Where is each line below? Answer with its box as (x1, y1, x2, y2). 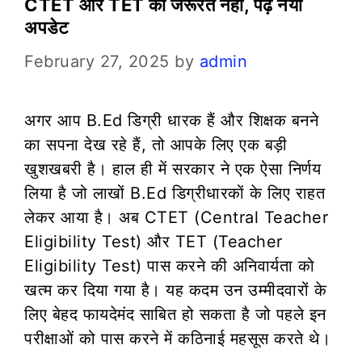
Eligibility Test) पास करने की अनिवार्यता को (24, 255, 314, 276)
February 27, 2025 (24, 51, 170, 71)
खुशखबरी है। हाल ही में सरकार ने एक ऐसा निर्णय (24, 158, 321, 179)
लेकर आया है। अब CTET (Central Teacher (24, 207, 328, 227)
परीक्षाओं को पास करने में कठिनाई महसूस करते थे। (24, 328, 330, 348)
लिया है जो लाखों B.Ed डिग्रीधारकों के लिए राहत (24, 183, 325, 203)
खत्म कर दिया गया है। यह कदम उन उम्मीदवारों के (24, 280, 326, 300)
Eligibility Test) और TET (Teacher (24, 231, 283, 251)
